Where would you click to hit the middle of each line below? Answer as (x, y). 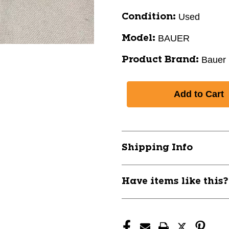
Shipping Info (157, 148)
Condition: (149, 17)
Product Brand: (160, 60)
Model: (139, 38)
